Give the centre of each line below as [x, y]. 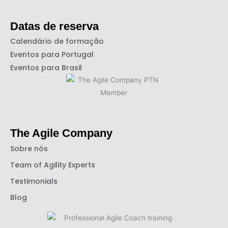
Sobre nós [29, 148]
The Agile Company [61, 133]
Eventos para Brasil [46, 67]
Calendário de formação [57, 41]
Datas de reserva [54, 26]
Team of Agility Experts [53, 165]
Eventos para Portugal [52, 54]
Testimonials [34, 181]
